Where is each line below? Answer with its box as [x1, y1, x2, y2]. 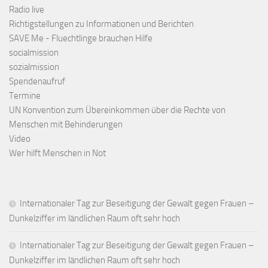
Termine [9, 90, 41, 102]
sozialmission [9, 62, 59, 73]
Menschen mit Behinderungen [9, 119, 123, 130]
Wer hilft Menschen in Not [9, 148, 106, 159]
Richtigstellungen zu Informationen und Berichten [9, 19, 194, 30]
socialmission [9, 47, 59, 59]
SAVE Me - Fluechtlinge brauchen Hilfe [9, 33, 153, 44]
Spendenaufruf [9, 76, 65, 87]
